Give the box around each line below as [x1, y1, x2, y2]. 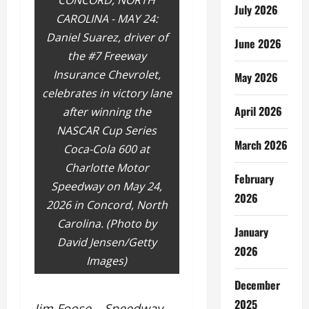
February [234, 170, 274, 187]
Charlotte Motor [64, 160, 149, 176]
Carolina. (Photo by [57, 216, 157, 232]
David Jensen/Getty [57, 235, 157, 250]
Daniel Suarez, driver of [46, 30, 168, 46]
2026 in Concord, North [46, 197, 168, 213]
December [234, 276, 280, 293]
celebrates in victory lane [41, 86, 172, 101]
